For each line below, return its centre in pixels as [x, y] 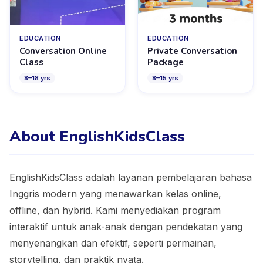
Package [166, 62]
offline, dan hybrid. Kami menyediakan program [115, 210]
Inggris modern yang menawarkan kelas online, [115, 194]
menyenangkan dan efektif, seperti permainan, [113, 243]
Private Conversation [192, 51]
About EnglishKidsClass [97, 136]
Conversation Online [63, 51]
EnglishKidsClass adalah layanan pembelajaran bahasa [131, 177]
